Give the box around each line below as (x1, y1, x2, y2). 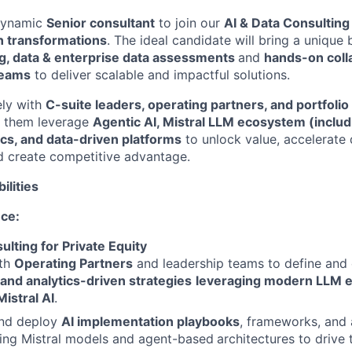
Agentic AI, (93, 114, 163, 130)
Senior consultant (46, 15, 155, 31)
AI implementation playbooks (61, 313, 240, 329)
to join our (155, 15, 224, 31)
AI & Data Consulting (224, 15, 350, 31)
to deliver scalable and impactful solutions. (31, 67, 290, 82)
